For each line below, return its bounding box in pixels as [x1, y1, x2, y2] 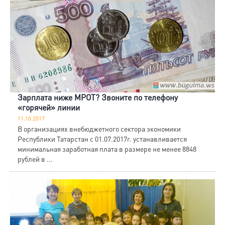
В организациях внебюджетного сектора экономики [18, 124, 181, 134]
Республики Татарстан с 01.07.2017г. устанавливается [18, 134, 187, 144]
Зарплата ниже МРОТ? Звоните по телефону [18, 92, 178, 103]
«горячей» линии [18, 102, 80, 113]
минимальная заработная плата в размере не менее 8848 [18, 144, 196, 154]
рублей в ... [18, 154, 53, 164]
